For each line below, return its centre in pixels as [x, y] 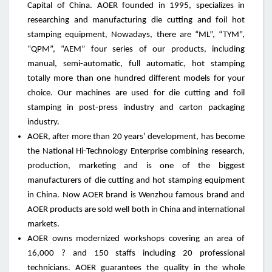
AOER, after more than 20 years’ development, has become [136, 137]
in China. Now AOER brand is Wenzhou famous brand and [136, 195]
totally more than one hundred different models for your [136, 79]
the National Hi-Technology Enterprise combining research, [136, 152]
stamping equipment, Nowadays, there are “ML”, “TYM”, [136, 35]
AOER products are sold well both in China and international [136, 210]
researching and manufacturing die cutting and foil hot [136, 21]
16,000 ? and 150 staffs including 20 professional [136, 254]
